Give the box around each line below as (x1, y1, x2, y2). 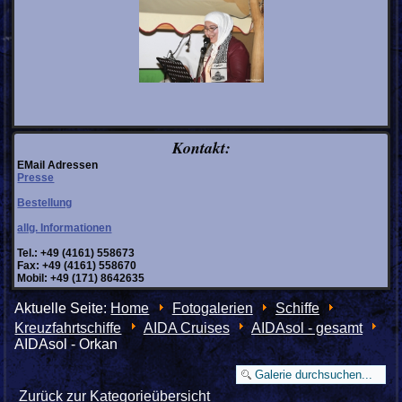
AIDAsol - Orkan (14, 336, 118, 353)
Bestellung (17, 197, 73, 210)
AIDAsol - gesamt (251, 320, 363, 336)
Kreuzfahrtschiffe (14, 320, 122, 336)
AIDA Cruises (143, 320, 230, 336)
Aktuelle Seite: (14, 301, 111, 317)
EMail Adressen (17, 159, 99, 172)
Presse (17, 171, 55, 185)
